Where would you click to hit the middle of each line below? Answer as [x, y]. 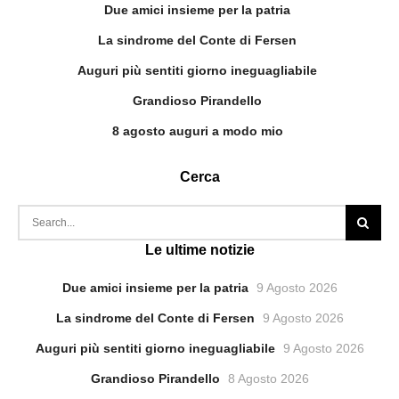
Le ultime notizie [199, 250]
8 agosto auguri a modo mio [197, 131]
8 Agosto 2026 [268, 379]
